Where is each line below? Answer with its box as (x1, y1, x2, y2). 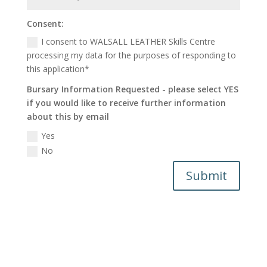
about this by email (27, 111, 110, 123)
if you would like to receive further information (27, 97, 226, 109)
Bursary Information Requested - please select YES (27, 83, 239, 95)
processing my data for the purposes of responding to (27, 49, 237, 61)
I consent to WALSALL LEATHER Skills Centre (41, 36, 216, 48)
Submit (186, 167, 228, 184)
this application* (27, 63, 90, 75)
